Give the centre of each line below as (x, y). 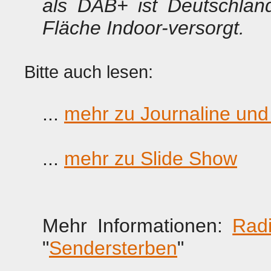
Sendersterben (113, 248)
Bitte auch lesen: (89, 72)
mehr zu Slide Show (151, 158)
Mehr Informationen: (138, 226)
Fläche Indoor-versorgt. (143, 28)
